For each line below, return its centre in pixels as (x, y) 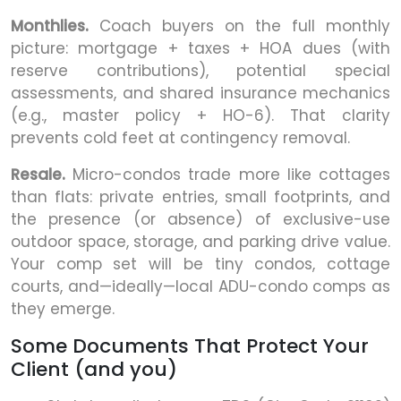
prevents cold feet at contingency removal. (180, 138)
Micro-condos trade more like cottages (228, 175)
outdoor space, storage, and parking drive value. (200, 242)
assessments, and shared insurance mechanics (200, 94)
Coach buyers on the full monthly (239, 26)
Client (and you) (94, 370)
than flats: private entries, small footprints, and (200, 197)
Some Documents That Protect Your (190, 346)
